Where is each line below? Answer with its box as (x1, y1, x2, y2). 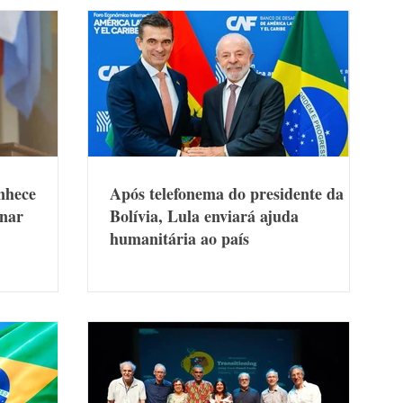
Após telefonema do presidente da (110, 181, 344, 205)
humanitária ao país (110, 226, 249, 250)
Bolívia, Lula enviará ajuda (110, 203, 299, 228)
